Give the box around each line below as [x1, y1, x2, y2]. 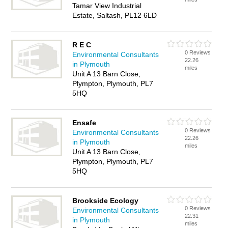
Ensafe [72, 119, 97, 127]
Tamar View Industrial [72, 2, 142, 10]
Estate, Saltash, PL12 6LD [72, 11, 157, 19]
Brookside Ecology [72, 196, 139, 205]
